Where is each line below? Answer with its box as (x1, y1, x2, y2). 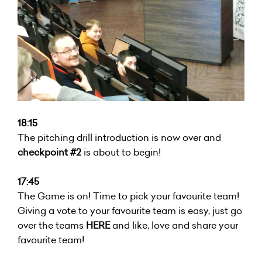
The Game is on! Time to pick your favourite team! (18, 189, 239, 203)
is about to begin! (81, 146, 161, 159)
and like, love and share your (112, 219, 238, 232)
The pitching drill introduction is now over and (18, 131, 221, 144)
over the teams (18, 219, 86, 232)
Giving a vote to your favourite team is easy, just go (18, 204, 242, 218)
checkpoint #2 (18, 146, 81, 159)
